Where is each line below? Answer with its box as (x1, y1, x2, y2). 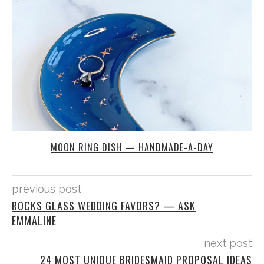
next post (204, 237, 252, 250)
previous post (12, 183, 81, 196)
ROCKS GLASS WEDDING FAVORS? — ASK (12, 198, 196, 214)
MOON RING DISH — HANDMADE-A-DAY (51, 140, 213, 155)
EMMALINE (12, 213, 57, 229)
